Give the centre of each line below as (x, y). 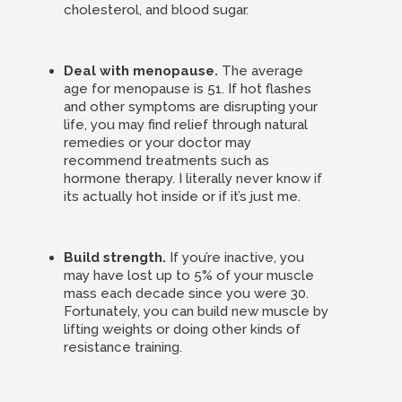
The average (260, 71)
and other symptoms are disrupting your (190, 107)
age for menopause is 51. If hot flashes (187, 89)
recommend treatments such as (166, 161)
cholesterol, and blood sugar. (156, 10)
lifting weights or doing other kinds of (182, 329)
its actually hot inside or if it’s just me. (182, 197)
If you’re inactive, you (235, 258)
